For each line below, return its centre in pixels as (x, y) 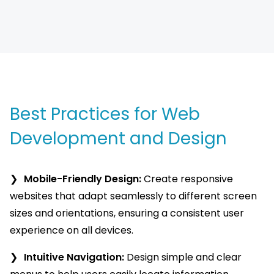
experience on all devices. (72, 231)
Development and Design (118, 139)
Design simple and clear (183, 257)
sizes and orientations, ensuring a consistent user (127, 213)
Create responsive (187, 179)
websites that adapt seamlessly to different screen (133, 196)
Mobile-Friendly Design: (83, 179)
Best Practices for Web (105, 114)
